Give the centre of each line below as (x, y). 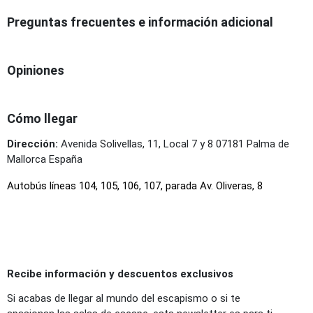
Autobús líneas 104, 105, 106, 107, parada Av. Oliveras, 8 (135, 185)
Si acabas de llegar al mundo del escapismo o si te (124, 298)
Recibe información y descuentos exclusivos (120, 274)
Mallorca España (45, 159)
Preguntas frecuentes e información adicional (140, 22)
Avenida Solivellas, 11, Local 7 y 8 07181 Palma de (174, 144)
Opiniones (36, 70)
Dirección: (32, 144)
